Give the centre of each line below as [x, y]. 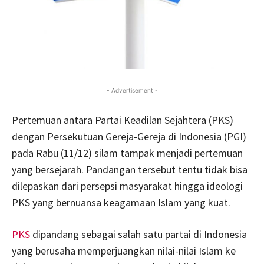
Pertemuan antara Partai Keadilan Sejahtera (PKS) [123, 120]
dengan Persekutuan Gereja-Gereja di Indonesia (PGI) [129, 136]
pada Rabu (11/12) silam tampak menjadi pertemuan [127, 153]
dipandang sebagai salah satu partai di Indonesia [138, 234]
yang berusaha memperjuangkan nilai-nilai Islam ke [124, 250]
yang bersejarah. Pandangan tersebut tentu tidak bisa [130, 169]
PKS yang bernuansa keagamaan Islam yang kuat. [121, 202]
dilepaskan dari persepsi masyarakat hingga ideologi [127, 186]
